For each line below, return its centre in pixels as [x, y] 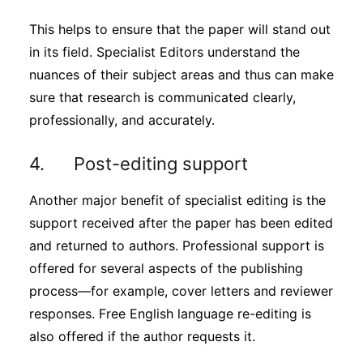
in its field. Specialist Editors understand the [164, 52]
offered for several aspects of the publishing [166, 268]
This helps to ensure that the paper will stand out [180, 29]
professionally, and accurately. [122, 120]
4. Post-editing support [139, 164]
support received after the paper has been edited [181, 223]
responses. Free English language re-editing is [170, 314]
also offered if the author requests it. [142, 336]
